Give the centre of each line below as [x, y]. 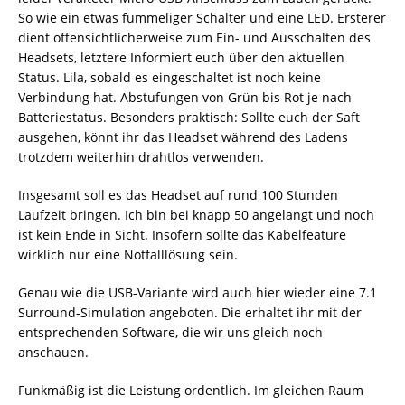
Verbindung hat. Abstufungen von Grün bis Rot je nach [185, 97]
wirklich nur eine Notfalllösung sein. [128, 254]
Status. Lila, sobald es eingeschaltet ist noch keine [170, 77]
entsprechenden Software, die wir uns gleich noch [170, 332]
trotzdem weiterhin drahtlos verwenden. [141, 156]
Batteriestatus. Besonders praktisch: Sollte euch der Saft [189, 117]
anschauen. [53, 352]
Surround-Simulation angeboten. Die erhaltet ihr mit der [190, 312]
